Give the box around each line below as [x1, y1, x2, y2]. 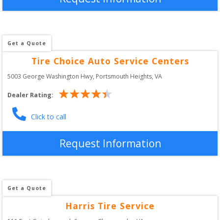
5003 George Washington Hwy [7, 72, 93, 81]
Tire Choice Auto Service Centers [31, 55, 189, 67]
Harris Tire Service [65, 199, 155, 212]
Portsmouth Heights [96, 72, 152, 81]
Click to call [31, 111, 66, 121]
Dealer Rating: [7, 91, 54, 100]
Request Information [59, 136, 161, 150]
